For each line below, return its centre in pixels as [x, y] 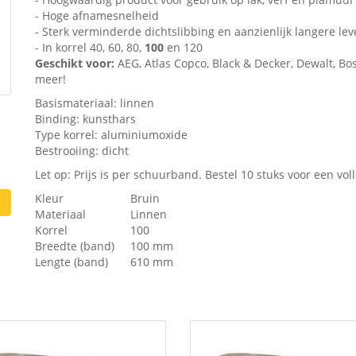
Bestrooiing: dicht [82, 150]
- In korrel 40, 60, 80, [90, 47]
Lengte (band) [72, 261]
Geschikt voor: [75, 63]
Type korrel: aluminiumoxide [111, 134]
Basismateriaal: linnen [95, 103]
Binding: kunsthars [85, 118]
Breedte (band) [75, 246]
